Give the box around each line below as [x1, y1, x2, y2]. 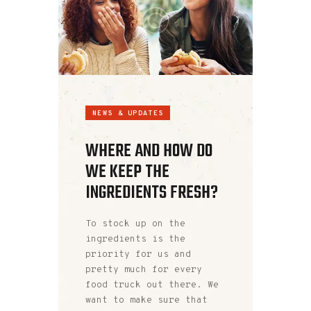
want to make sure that [85, 295, 208, 307]
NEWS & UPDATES [92, 108, 164, 118]
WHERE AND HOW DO [85, 137, 212, 165]
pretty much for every [85, 264, 202, 276]
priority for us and [85, 249, 191, 261]
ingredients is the [85, 234, 185, 246]
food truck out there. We [85, 280, 219, 292]
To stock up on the [85, 219, 185, 230]
